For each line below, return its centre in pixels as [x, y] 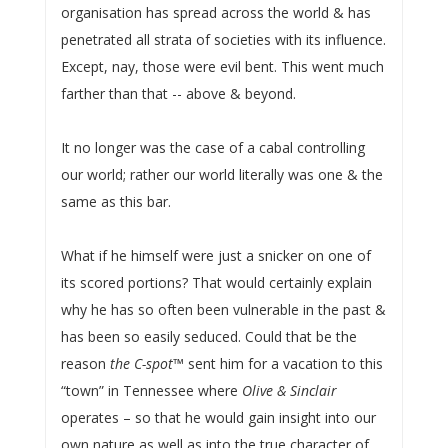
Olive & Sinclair [289, 390]
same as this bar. [115, 201]
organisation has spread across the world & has [215, 12]
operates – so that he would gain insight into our [218, 417]
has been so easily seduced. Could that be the [208, 336]
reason [85, 363]
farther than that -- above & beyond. [178, 93]
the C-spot [141, 363]
